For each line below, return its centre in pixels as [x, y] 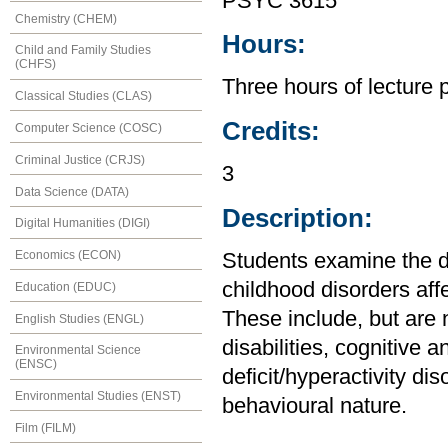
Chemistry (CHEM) [66, 18]
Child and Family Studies [83, 50]
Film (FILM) [45, 428]
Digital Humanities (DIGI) [82, 223]
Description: [297, 217]
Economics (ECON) [68, 255]
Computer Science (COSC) [88, 127]
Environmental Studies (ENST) [98, 396]
